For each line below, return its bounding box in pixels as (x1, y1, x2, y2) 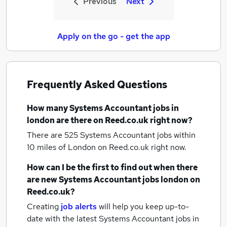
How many (27, 103, 69, 113)
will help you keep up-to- (99, 201, 189, 212)
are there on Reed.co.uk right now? (55, 115, 193, 126)
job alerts (61, 201, 97, 212)
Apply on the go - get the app (57, 31, 170, 42)
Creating (27, 201, 59, 212)
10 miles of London (27, 142, 98, 153)
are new (27, 174, 59, 185)
